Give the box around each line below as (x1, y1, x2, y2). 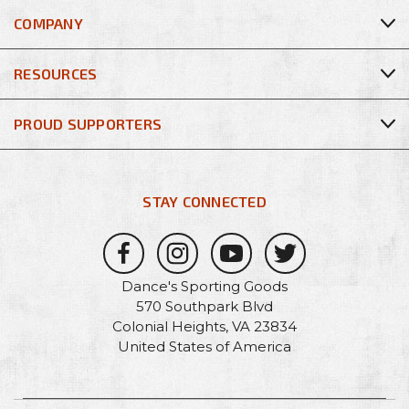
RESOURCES (14, 64, 98, 82)
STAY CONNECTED (142, 192, 267, 210)
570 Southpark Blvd (136, 297, 273, 315)
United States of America (118, 337, 291, 355)
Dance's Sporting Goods (121, 277, 288, 295)
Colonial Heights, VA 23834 (112, 317, 297, 335)
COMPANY (14, 14, 83, 32)
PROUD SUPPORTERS (14, 114, 162, 132)
